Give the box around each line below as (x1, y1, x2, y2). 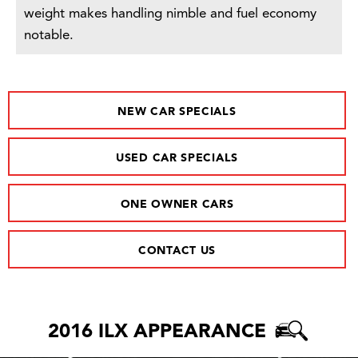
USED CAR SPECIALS (116, 152, 238, 164)
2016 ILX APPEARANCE (48, 322, 272, 342)
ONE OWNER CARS (120, 198, 234, 210)
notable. (24, 28, 74, 42)
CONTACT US (138, 245, 216, 257)
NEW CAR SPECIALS (117, 105, 237, 117)
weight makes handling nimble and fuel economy (24, 6, 316, 21)
